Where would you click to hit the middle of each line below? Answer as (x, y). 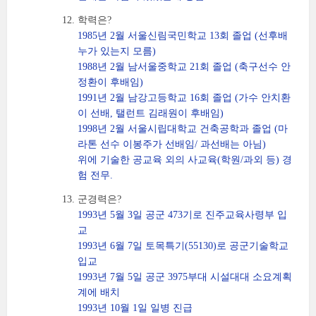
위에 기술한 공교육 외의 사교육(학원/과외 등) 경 (185, 160)
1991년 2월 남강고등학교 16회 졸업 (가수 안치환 (184, 98)
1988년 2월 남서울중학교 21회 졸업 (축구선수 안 (184, 67)
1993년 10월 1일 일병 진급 (135, 308)
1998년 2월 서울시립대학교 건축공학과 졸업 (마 (183, 129)
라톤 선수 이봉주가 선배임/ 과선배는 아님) (172, 144)
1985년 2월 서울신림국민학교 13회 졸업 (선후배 (183, 36)
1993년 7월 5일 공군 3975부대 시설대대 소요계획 (185, 277)
